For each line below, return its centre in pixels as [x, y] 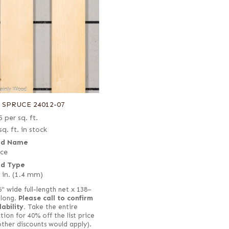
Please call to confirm [55, 198]
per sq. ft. [21, 118]
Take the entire [51, 207]
